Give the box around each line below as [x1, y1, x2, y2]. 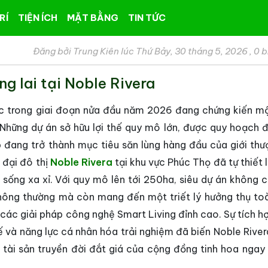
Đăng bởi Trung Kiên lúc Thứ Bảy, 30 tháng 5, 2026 [33, 45, 249, 57]
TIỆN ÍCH [18, 12, 58, 23]
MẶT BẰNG [67, 12, 119, 23]
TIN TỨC [128, 12, 166, 23]
